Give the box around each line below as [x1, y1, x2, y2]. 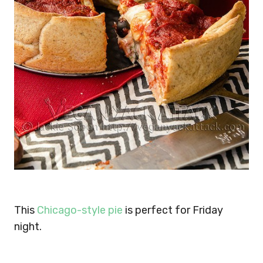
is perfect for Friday [123, 204, 223, 217]
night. [14, 220, 42, 234]
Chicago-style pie [37, 204, 123, 217]
